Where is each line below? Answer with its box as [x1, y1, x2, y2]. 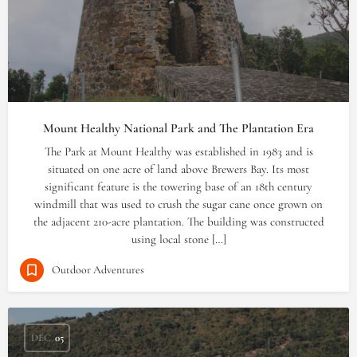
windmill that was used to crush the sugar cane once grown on [34, 197, 323, 211]
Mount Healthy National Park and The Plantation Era [43, 120, 314, 136]
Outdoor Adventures [52, 262, 144, 277]
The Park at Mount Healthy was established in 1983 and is [44, 144, 313, 159]
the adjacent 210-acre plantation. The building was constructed [33, 214, 324, 229]
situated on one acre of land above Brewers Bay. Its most [48, 162, 309, 176]
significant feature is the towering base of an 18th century [45, 179, 312, 194]
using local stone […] [131, 232, 226, 246]
